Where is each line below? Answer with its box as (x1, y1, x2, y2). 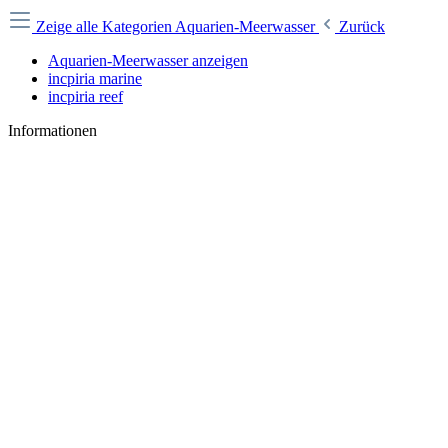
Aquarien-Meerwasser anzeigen (48, 52, 248, 69)
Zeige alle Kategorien (36, 18, 175, 35)
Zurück (339, 18, 385, 35)
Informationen (8, 122, 97, 139)
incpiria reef (48, 88, 123, 105)
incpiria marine (48, 70, 142, 87)
